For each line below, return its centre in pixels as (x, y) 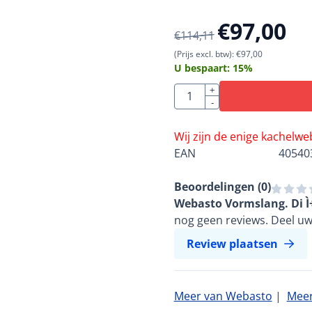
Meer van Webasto (223, 296)
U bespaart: (203, 68)
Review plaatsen (232, 244)
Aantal (190, 91)
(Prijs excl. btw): (204, 54)
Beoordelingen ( (217, 187)
